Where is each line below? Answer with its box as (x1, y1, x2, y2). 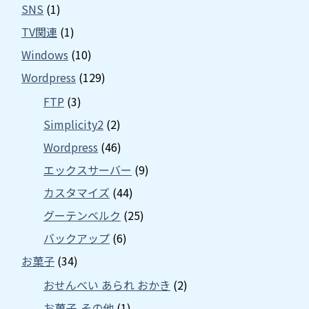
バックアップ (43, 229, 110, 246)
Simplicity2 (43, 115, 103, 132)
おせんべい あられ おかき (43, 276, 170, 293)
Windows (21, 46, 68, 63)
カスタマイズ (43, 183, 110, 201)
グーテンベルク (43, 206, 121, 223)
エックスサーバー (43, 161, 132, 178)
